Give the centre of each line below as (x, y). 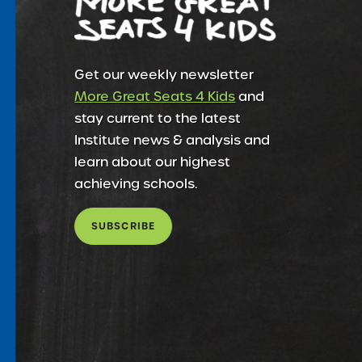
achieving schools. (136, 183)
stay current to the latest (158, 118)
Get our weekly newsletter (164, 74)
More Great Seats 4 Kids (155, 96)
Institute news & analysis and (173, 140)
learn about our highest (153, 162)
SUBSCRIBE (123, 225)
